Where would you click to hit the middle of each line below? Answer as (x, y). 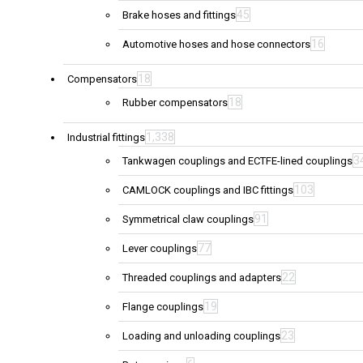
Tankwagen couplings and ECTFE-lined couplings (237, 160)
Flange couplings (163, 306)
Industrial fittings (106, 137)
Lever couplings (160, 248)
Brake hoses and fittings (179, 15)
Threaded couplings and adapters (202, 277)
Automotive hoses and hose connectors (216, 44)
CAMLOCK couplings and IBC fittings (208, 190)
